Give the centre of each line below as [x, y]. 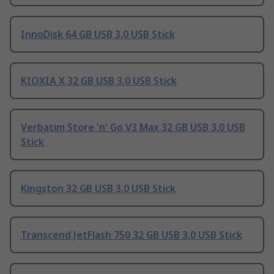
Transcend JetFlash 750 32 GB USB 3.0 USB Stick [131, 235]
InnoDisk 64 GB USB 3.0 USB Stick [98, 35]
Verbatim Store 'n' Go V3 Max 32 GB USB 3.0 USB [133, 128]
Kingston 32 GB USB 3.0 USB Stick [98, 189]
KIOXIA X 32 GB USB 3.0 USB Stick [99, 81]
